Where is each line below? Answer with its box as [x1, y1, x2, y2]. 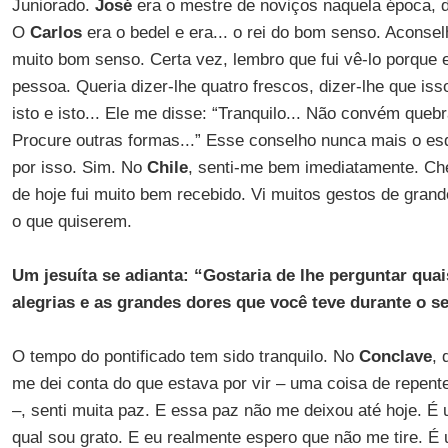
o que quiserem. [11, 212, 132, 231]
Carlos [29, 23, 82, 42]
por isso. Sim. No [11, 158, 147, 177]
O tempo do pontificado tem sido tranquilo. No [11, 347, 359, 366]
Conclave [358, 347, 432, 366]
